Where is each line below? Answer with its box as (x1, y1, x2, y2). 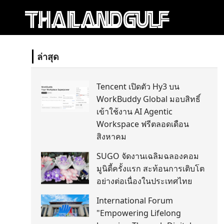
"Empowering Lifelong (96, 207, 181, 218)
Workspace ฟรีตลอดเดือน (96, 118, 189, 129)
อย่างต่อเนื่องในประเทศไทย (96, 175, 192, 186)
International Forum (96, 195, 173, 206)
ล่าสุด (37, 50, 59, 62)
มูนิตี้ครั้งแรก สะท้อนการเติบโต (96, 163, 205, 174)
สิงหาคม (96, 131, 127, 142)
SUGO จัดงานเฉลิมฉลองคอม (96, 150, 199, 161)
